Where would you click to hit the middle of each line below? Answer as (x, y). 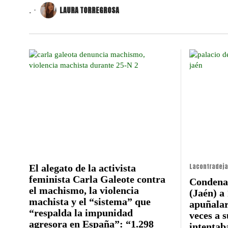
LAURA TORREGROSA (89, 10)
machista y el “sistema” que (90, 202)
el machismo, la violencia (84, 191)
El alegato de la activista (82, 168)
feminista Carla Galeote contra (97, 179)
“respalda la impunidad (81, 213)
